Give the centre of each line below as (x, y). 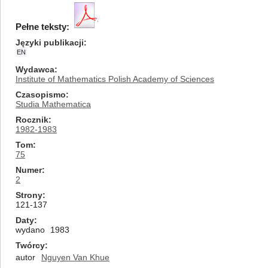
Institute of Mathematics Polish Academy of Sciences (115, 79)
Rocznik (32, 120)
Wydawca (35, 69)
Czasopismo (41, 95)
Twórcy (30, 245)
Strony (29, 195)
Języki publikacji (50, 42)
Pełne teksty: (42, 27)
